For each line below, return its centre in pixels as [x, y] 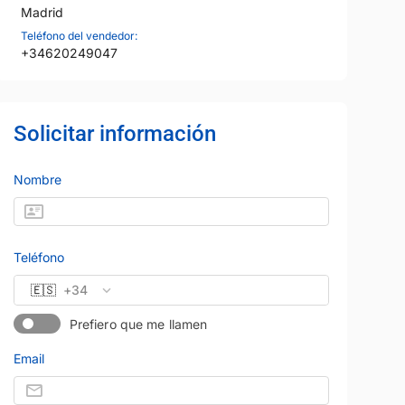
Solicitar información [114, 134]
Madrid [42, 13]
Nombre [37, 180]
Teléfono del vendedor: [79, 36]
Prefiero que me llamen [138, 324]
